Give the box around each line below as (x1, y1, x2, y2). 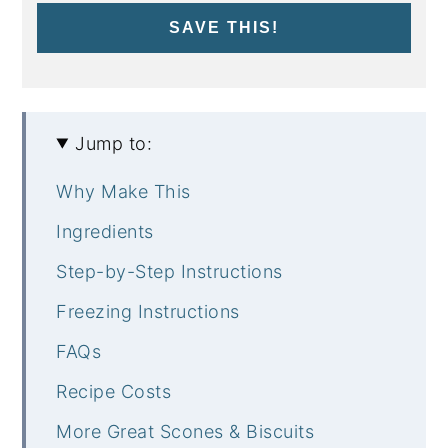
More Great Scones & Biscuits (56, 420, 315, 442)
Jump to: (75, 132, 153, 154)
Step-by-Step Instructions (56, 260, 283, 282)
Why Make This (56, 180, 191, 202)
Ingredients (56, 220, 154, 242)
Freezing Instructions (56, 300, 240, 322)
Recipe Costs (56, 380, 172, 402)
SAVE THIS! (169, 18, 279, 36)
